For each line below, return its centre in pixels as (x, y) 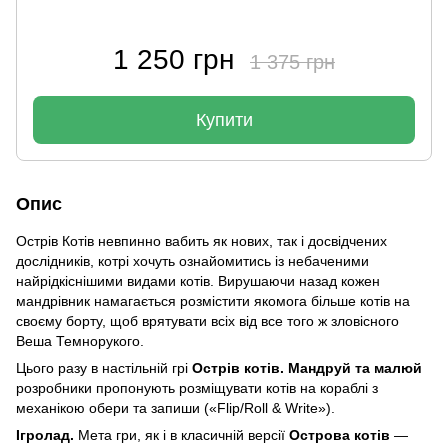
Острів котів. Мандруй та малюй (307, 367)
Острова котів (339, 434)
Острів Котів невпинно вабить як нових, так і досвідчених (201, 240)
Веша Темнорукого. (80, 340)
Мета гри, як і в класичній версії (181, 434)
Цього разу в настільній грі (104, 367)
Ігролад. (45, 434)
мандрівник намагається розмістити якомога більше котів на (213, 300)
